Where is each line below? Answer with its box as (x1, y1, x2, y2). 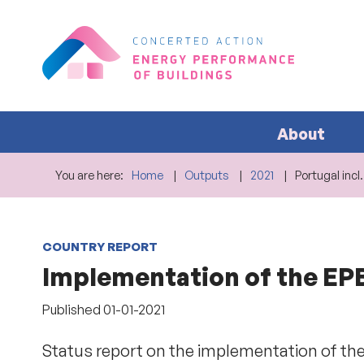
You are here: (55, 167, 123, 183)
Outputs (184, 167, 229, 183)
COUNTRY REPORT (42, 239, 158, 254)
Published (42, 301, 103, 318)
